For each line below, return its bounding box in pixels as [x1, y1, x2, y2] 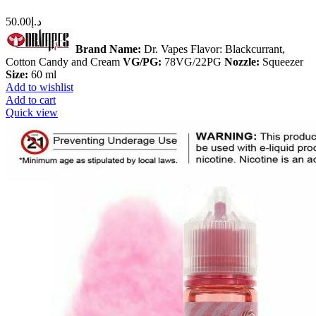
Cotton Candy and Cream [6, 56, 123, 68]
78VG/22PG [162, 56, 224, 68]
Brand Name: [75, 43, 141, 56]
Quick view [6, 107, 58, 119]
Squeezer [260, 56, 303, 68]
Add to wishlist [6, 81, 73, 94]
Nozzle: [224, 56, 260, 68]
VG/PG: [123, 56, 162, 68]
